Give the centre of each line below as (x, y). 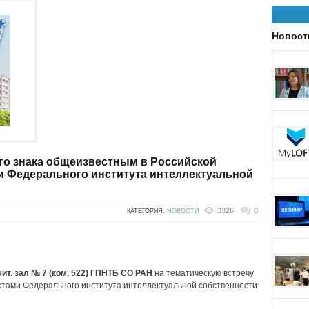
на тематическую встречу (203, 273)
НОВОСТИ (183, 211)
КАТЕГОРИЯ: (147, 211)
